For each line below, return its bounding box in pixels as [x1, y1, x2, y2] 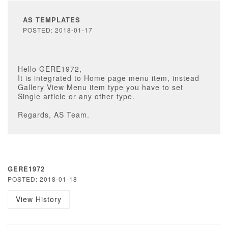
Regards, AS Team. [18, 109, 90, 120]
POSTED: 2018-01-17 [23, 25, 93, 34]
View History [16, 194, 62, 204]
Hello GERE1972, [18, 64, 82, 74]
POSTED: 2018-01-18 [8, 175, 77, 183]
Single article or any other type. [18, 91, 135, 101]
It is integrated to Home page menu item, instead [18, 73, 199, 83]
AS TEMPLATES [23, 15, 80, 24]
